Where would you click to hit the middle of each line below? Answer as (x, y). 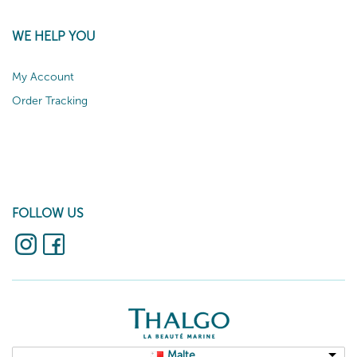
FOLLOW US (48, 213)
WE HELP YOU (54, 36)
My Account (43, 77)
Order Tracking (50, 101)
